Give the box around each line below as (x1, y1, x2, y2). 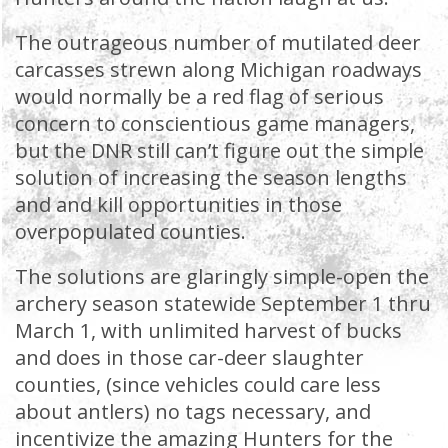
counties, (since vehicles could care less (15, 371, 381, 398)
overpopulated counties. (15, 218, 246, 245)
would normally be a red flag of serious (15, 83, 384, 110)
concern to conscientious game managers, (15, 110, 415, 137)
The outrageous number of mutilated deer (15, 29, 421, 56)
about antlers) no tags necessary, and (15, 398, 371, 425)
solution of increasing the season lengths (15, 164, 407, 191)
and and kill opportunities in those (15, 191, 342, 218)
